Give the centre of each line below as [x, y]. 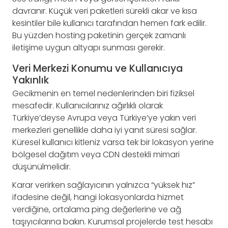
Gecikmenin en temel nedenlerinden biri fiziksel [103, 93]
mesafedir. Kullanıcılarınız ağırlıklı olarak [88, 105]
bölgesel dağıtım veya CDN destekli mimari [96, 154]
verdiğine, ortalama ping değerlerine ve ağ [97, 209]
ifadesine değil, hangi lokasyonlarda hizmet [98, 197]
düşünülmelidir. [41, 166]
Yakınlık [31, 80]
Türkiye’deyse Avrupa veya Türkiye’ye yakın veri [104, 118]
